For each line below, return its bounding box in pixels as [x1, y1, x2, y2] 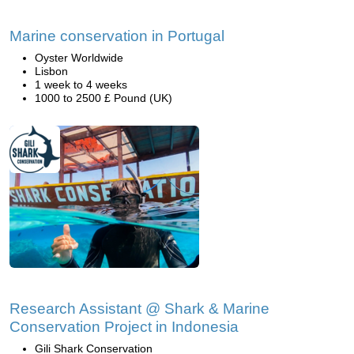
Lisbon [35, 65, 68, 77]
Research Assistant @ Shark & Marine [9, 300, 269, 317]
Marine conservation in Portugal [9, 28, 224, 44]
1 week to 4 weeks [35, 78, 127, 91]
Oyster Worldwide [35, 51, 123, 64]
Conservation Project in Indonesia [9, 318, 239, 335]
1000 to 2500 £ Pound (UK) [35, 92, 172, 104]
